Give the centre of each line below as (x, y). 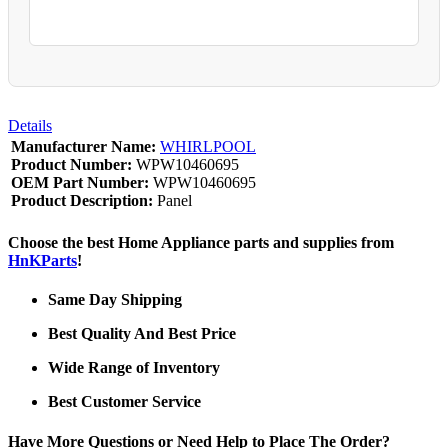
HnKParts (42, 260)
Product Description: (82, 200)
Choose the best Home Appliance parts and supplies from (201, 242)
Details (30, 125)
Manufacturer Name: (83, 146)
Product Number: (71, 164)
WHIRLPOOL (208, 146)
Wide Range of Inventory (134, 368)
